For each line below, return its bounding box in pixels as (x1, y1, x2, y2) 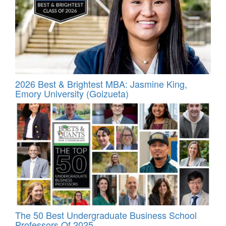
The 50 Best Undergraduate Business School (15, 208, 197, 222)
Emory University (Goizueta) (15, 86, 129, 100)
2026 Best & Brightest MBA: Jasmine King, (15, 77, 187, 90)
